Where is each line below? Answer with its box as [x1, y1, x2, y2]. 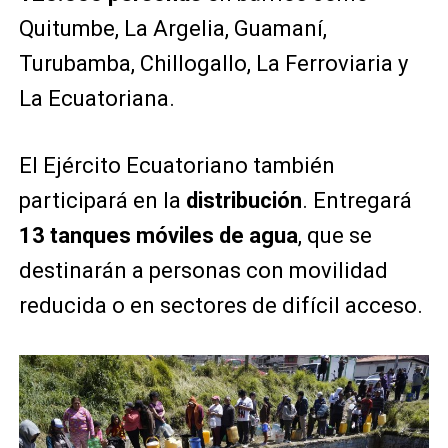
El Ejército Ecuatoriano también [18, 153, 335, 179]
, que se [297, 223, 372, 249]
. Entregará [301, 188, 412, 214]
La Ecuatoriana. [18, 86, 175, 112]
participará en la [18, 188, 186, 214]
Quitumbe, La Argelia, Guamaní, [18, 16, 327, 42]
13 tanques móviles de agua [18, 223, 298, 249]
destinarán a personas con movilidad [18, 258, 388, 284]
